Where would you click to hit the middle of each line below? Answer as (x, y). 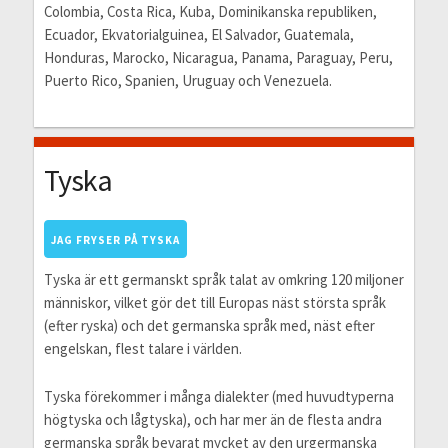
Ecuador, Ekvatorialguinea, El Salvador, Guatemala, (198, 34)
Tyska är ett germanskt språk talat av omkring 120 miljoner (223, 279)
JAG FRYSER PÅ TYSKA (115, 239)
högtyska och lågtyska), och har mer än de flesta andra (212, 419)
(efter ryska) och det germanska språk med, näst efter (209, 325)
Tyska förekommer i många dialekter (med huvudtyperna (218, 396)
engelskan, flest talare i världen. (142, 348)
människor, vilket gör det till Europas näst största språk (214, 302)
